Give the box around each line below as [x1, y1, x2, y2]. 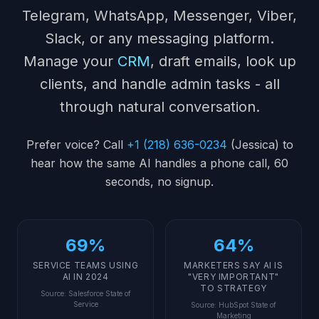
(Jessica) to [226, 137, 293, 152]
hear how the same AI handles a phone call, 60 [31, 156, 288, 170]
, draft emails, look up [150, 53, 296, 70]
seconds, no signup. [105, 174, 214, 189]
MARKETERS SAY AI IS [184, 260, 283, 271]
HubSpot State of [219, 300, 276, 309]
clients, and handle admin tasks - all [39, 75, 280, 93]
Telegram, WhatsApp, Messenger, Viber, [22, 7, 297, 24]
